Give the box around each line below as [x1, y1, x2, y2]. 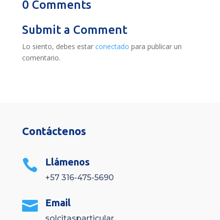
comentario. [22, 53, 60, 62]
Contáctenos [22, 124, 86, 137]
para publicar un [129, 41, 182, 51]
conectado [95, 41, 129, 51]
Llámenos [45, 156, 90, 167]
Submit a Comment [22, 23, 127, 36]
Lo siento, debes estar [22, 41, 95, 51]
